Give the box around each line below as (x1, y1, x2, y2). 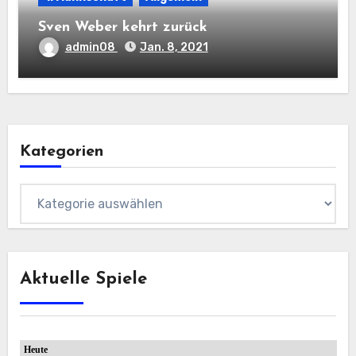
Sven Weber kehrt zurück (37, 19, 207, 35)
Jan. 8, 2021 (139, 40, 208, 54)
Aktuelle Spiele (19, 269, 147, 288)
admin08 (64, 40, 118, 54)
